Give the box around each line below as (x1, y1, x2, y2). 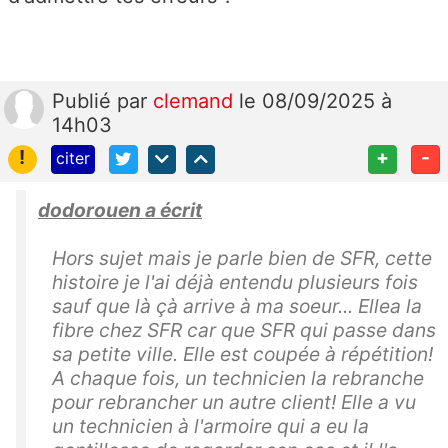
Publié (52, 88, 117, 113)
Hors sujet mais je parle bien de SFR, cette (52, 245, 432, 270)
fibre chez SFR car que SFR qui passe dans (52, 317, 436, 342)
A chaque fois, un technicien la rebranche (52, 365, 424, 390)
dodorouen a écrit (38, 197, 202, 222)
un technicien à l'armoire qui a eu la (52, 413, 369, 438)
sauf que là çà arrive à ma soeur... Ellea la (52, 293, 422, 318)
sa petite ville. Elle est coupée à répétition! (52, 341, 433, 366)
